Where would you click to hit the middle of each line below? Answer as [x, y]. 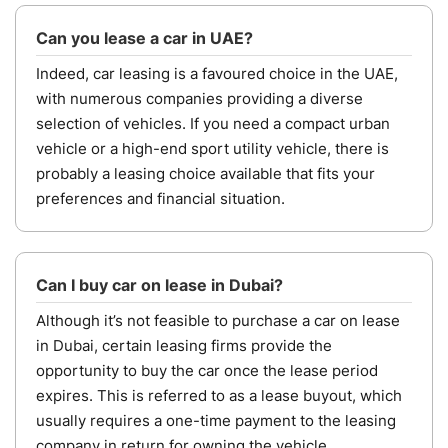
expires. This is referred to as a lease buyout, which [219, 395]
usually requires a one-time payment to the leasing [216, 420]
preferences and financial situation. [160, 198]
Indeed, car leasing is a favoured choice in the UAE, [217, 73]
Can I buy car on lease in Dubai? [159, 284]
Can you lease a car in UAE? [144, 37]
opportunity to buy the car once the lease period [207, 370]
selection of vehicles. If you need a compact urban [213, 123]
